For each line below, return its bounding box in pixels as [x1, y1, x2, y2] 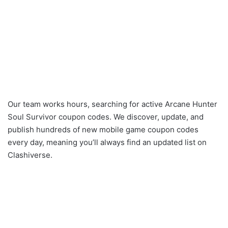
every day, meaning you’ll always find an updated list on [8, 137, 207, 147]
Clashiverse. [8, 150, 52, 160]
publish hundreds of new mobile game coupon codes [8, 124, 198, 134]
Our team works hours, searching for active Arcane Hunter [8, 99, 217, 109]
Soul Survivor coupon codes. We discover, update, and [8, 111, 204, 122]
